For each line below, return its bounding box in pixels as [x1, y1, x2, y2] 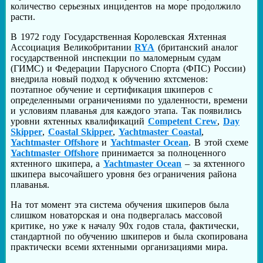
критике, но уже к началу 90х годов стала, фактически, [11, 221, 239, 231]
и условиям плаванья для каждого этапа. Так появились [11, 106, 242, 116]
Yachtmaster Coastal [118, 127, 202, 137]
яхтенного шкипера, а [11, 159, 103, 169]
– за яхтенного [181, 159, 245, 169]
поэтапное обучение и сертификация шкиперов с [11, 85, 213, 95]
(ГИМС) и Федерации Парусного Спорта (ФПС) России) [11, 63, 245, 74]
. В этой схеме [188, 137, 249, 148]
